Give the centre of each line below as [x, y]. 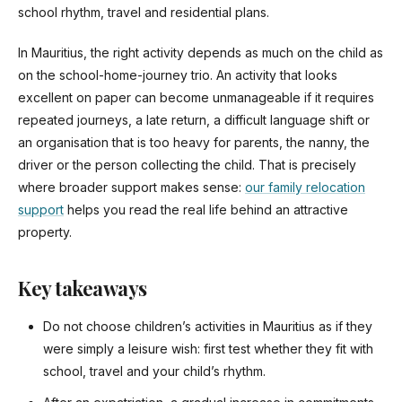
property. [45, 232]
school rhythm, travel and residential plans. [144, 13]
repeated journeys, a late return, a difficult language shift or [194, 120]
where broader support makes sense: [131, 188]
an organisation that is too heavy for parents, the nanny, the [194, 143]
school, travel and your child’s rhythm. [154, 371]
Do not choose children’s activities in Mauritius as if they [208, 327]
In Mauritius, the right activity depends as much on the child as [201, 53]
